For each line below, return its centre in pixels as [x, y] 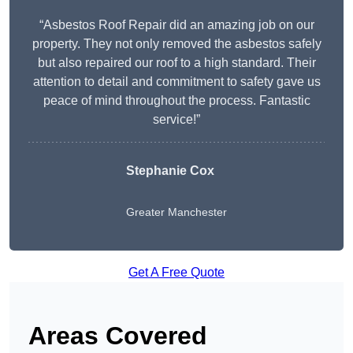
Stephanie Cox [170, 171]
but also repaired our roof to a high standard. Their [176, 63]
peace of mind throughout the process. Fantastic [176, 101]
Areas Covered [118, 336]
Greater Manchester [176, 212]
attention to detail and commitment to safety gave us [176, 82]
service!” [176, 120]
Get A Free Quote [176, 273]
